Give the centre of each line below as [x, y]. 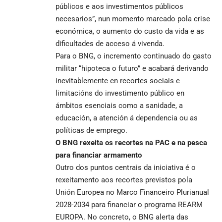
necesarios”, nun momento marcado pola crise [133, 19]
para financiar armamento [99, 155]
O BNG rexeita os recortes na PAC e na [120, 142]
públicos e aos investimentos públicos [119, 6]
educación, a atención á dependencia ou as [127, 118]
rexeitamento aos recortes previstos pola [124, 180]
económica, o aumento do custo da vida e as [130, 31]
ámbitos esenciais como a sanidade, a [119, 105]
